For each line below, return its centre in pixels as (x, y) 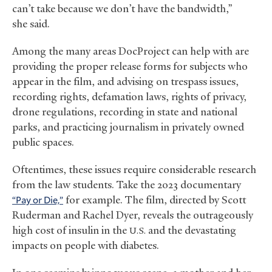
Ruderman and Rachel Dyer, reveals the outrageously (133, 215)
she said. (31, 24)
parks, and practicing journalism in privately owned (128, 127)
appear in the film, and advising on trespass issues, (125, 82)
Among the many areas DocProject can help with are (131, 51)
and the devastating (191, 230)
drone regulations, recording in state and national (125, 112)
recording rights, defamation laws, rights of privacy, (129, 97)
